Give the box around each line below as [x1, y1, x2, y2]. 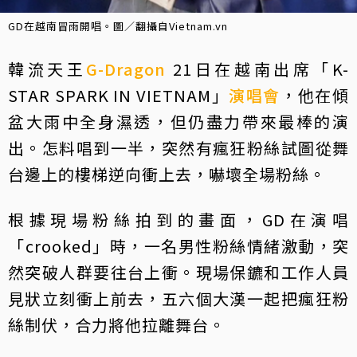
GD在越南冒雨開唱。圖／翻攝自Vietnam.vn [8, 18, 228, 34]
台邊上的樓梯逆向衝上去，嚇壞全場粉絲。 [8, 163, 326, 186]
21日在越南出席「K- [166, 57, 350, 81]
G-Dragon [86, 57, 167, 81]
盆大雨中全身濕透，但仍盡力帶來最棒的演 [8, 110, 349, 134]
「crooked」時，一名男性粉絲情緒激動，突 [8, 234, 349, 258]
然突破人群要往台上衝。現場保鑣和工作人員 [8, 261, 349, 284]
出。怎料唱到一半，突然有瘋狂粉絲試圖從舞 [8, 136, 349, 160]
